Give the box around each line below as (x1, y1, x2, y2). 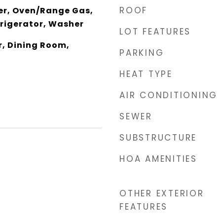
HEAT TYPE (119, 68, 173, 80)
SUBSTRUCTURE (119, 132, 197, 144)
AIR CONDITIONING (119, 89, 218, 101)
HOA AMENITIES (119, 153, 197, 165)
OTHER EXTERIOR (119, 187, 204, 199)
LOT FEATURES (119, 26, 191, 37)
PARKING (119, 47, 164, 59)
